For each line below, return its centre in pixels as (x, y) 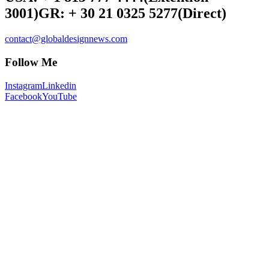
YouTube (59, 96)
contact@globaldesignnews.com (66, 39)
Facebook (23, 96)
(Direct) (202, 14)
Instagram (23, 85)
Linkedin (59, 85)
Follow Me (31, 62)
